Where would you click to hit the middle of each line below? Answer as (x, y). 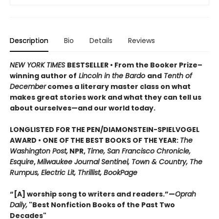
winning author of (43, 76)
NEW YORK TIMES (38, 65)
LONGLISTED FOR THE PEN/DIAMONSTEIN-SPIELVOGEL (105, 129)
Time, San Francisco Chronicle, (139, 151)
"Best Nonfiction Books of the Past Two (101, 205)
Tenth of (177, 76)
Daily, (19, 205)
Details (101, 40)
